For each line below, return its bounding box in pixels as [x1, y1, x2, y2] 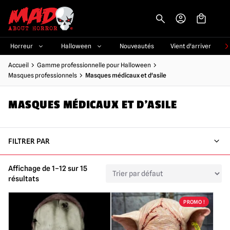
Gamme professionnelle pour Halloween [37, 61, 151, 69]
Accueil [8, 61, 29, 69]
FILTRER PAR [8, 137, 50, 145]
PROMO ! [183, 199, 205, 205]
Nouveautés [120, 42, 154, 50]
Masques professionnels [8, 71, 77, 79]
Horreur [10, 42, 33, 50]
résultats [8, 175, 39, 183]
